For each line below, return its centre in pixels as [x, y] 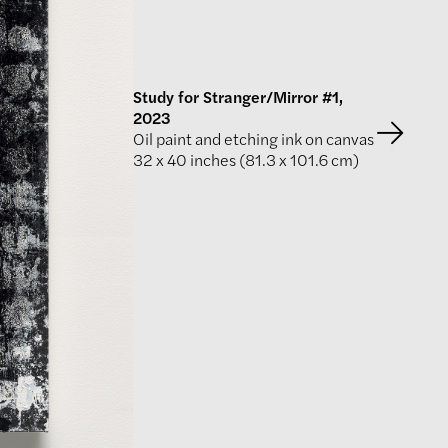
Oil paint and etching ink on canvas [253, 138]
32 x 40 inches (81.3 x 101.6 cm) [246, 159]
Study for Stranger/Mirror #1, [238, 96]
